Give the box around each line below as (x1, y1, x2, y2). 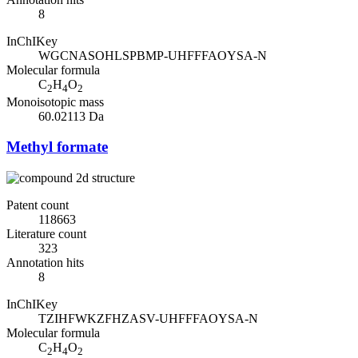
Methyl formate (6, 138, 108, 156)
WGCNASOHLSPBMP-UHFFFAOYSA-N (38, 48, 267, 62)
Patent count (6, 198, 69, 213)
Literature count (6, 227, 86, 241)
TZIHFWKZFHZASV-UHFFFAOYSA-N (38, 312, 258, 326)
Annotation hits (6, 256, 84, 270)
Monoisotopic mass (6, 94, 104, 109)
